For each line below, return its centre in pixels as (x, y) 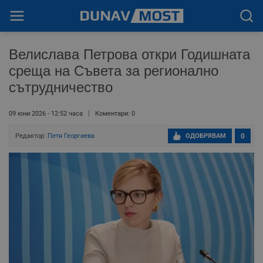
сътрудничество (61, 87)
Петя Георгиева (71, 136)
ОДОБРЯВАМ (206, 136)
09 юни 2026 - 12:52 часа (46, 114)
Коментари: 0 (115, 114)
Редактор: (31, 136)
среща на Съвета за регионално (114, 71)
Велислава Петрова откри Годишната (129, 54)
